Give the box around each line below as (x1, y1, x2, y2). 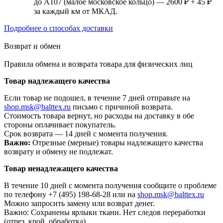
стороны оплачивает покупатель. (4, 120, 116, 129)
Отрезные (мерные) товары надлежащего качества (30, 138, 203, 147)
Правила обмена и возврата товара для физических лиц (4, 60, 193, 69)
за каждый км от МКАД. (34, 7, 117, 16)
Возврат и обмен (4, 42, 61, 51)
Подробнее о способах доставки (4, 24, 113, 33)
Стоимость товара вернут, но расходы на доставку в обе (4, 111, 194, 120)
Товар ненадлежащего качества (4, 164, 118, 173)
